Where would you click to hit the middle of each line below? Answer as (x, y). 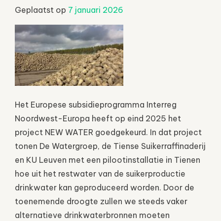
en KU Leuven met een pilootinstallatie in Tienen (108, 160)
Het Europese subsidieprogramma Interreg (96, 104)
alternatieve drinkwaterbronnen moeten (92, 215)
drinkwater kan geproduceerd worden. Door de (105, 187)
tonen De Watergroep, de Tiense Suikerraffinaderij (110, 146)
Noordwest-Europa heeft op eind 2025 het (98, 118)
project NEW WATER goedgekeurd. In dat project (108, 132)
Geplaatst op (41, 10)
